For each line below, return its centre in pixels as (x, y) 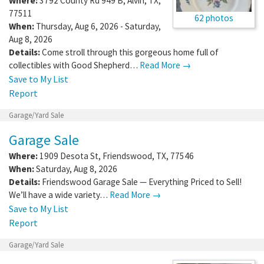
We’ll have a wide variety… (59, 194)
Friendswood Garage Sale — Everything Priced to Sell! (142, 181)
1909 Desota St (69, 156)
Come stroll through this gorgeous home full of (130, 52)
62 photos (214, 18)
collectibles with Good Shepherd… (74, 65)
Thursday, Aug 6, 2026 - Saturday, (98, 26)
